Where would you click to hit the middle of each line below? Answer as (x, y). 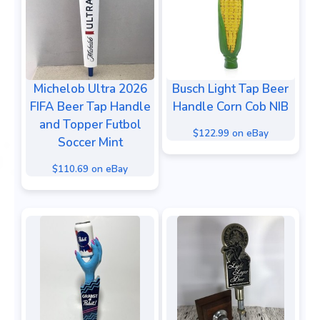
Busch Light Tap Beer (230, 89)
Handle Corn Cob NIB (230, 107)
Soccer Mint (90, 143)
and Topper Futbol (90, 125)
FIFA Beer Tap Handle (90, 107)
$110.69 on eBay (90, 169)
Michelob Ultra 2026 (90, 89)
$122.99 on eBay (230, 133)
